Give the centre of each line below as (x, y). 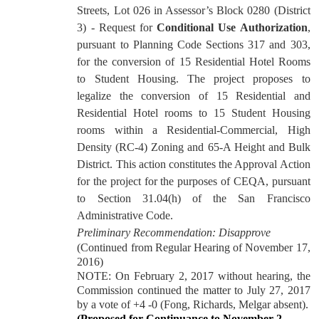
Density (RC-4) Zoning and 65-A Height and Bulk (194, 147)
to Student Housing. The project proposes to (194, 79)
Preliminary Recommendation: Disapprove (174, 232)
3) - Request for (115, 27)
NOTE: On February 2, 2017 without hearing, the (194, 276)
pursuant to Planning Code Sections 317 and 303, (194, 45)
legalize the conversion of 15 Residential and (194, 96)
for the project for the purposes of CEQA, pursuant (194, 181)
